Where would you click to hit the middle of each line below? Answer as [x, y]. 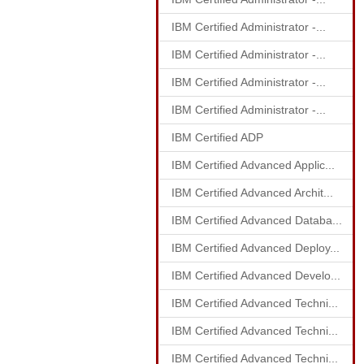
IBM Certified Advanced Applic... [253, 165]
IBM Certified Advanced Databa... [257, 220]
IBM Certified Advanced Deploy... [256, 248]
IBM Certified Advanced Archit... [252, 193]
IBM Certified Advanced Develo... [256, 275]
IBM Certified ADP [217, 137]
